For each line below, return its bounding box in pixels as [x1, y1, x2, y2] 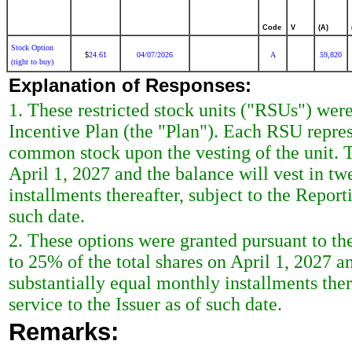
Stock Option [11, 43, 53, 52]
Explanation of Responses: [9, 75, 251, 96]
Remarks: [9, 318, 119, 346]
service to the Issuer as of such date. [9, 294, 282, 314]
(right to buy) [11, 57, 53, 66]
